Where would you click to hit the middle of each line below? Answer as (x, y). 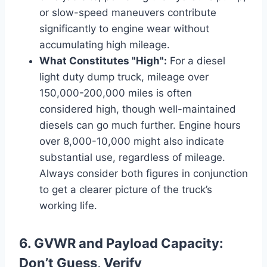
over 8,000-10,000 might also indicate (132, 141)
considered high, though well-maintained (138, 109)
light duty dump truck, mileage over (124, 77)
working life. (68, 205)
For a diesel (196, 60)
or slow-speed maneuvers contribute (128, 12)
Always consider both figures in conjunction (144, 173)
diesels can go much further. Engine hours (140, 125)
